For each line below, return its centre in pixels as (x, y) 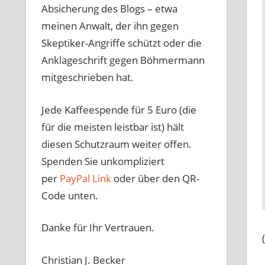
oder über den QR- (155, 178)
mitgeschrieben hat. (87, 77)
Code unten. (70, 195)
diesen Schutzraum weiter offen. (116, 144)
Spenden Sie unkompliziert (103, 161)
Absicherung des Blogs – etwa (109, 9)
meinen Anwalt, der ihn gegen (110, 26)
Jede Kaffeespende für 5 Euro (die (119, 109)
